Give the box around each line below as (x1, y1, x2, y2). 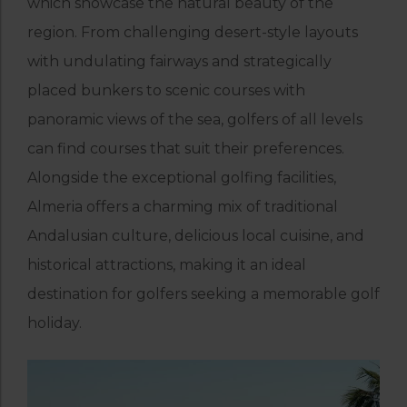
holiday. (27, 313, 82, 332)
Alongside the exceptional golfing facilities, (27, 168, 336, 186)
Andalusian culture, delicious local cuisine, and (27, 226, 364, 244)
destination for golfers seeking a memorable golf (27, 284, 380, 303)
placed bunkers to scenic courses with (27, 81, 305, 99)
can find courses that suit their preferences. (27, 139, 344, 157)
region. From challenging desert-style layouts (27, 23, 358, 41)
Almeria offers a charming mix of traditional (27, 197, 338, 215)
